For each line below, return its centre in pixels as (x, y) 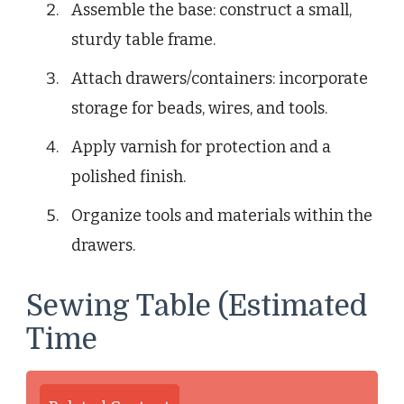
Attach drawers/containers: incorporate (220, 79)
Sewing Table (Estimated (197, 307)
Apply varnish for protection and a (201, 147)
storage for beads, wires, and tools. (199, 109)
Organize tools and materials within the (222, 216)
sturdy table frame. (143, 40)
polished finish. (129, 177)
